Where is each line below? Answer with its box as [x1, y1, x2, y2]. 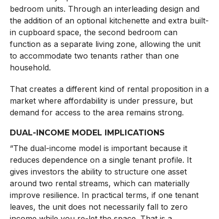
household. [9, 62, 51, 72]
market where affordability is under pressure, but [9, 95, 193, 106]
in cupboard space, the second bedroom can [9, 27, 177, 37]
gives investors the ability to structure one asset [9, 166, 187, 176]
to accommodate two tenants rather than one [9, 50, 179, 61]
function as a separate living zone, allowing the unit [9, 39, 200, 49]
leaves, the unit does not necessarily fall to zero [9, 201, 188, 212]
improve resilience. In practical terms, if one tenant [9, 190, 198, 200]
